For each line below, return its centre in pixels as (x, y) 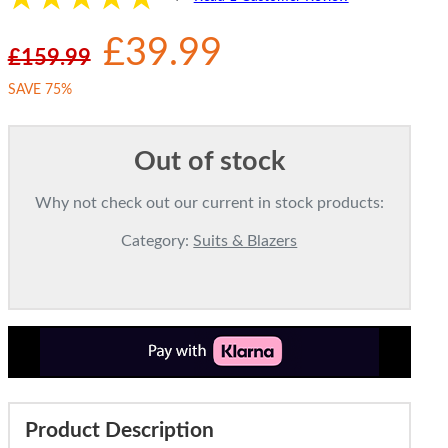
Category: (157, 241)
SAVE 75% (39, 89)
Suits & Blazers (245, 241)
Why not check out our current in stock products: (209, 203)
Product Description (119, 431)
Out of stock (209, 162)
